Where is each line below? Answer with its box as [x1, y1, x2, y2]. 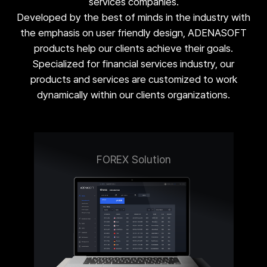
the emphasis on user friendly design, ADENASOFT [20, 27, 247, 39]
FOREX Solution [96, 153, 171, 166]
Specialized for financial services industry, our [33, 58, 234, 70]
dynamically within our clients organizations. [37, 89, 230, 101]
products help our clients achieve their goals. [34, 42, 233, 54]
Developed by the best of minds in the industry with [17, 11, 250, 23]
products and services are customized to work [30, 73, 237, 85]
